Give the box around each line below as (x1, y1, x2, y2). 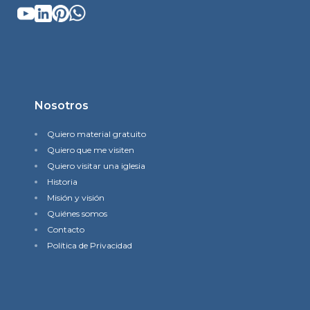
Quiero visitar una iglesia (47, 161, 145, 171)
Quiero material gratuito (47, 129, 146, 139)
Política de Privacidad (47, 240, 132, 250)
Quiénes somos (47, 208, 107, 219)
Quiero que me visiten (47, 145, 134, 155)
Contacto (47, 224, 84, 235)
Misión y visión (47, 192, 104, 203)
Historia (47, 176, 77, 187)
